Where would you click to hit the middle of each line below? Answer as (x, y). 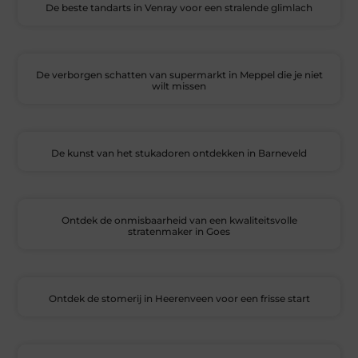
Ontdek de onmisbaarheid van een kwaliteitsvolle (179, 221)
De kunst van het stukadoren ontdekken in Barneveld (179, 153)
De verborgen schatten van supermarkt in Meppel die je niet (179, 75)
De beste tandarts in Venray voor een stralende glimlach (179, 8)
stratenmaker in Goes (179, 232)
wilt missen (179, 86)
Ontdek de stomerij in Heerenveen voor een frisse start (179, 299)
